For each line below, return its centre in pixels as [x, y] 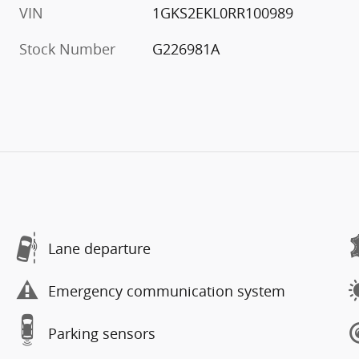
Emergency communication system [167, 290]
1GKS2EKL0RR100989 [223, 13]
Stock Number [67, 49]
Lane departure [99, 248]
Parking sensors [102, 333]
